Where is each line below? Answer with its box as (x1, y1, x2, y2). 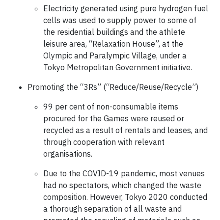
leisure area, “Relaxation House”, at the (43, 39, 183, 49)
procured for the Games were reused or (43, 113, 184, 123)
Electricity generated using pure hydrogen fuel (43, 3, 208, 13)
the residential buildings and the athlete (43, 27, 185, 37)
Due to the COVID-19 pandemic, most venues (43, 168, 205, 178)
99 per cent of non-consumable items (43, 102, 178, 111)
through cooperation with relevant (43, 137, 165, 147)
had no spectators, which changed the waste (43, 180, 201, 190)
